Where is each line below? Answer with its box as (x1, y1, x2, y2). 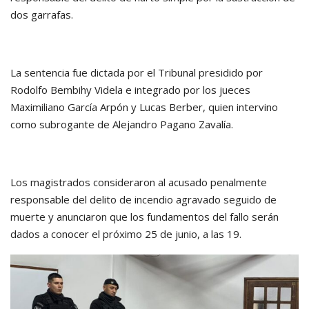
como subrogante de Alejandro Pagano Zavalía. (10, 117, 233, 132)
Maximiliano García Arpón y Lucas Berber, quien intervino (10, 100, 278, 114)
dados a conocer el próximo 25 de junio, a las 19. (10, 227, 241, 241)
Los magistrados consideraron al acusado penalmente (10, 175, 267, 190)
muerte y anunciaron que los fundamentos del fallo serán (10, 210, 279, 224)
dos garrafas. (10, 8, 73, 22)
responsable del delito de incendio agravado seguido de (10, 192, 277, 207)
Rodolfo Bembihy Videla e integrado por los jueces (10, 83, 250, 97)
